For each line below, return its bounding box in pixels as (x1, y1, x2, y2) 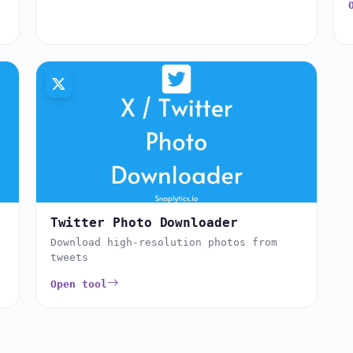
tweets (50, 251, 88, 263)
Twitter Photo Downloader (50, 214, 238, 230)
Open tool (50, 277, 107, 290)
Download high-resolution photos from (50, 236, 277, 248)
